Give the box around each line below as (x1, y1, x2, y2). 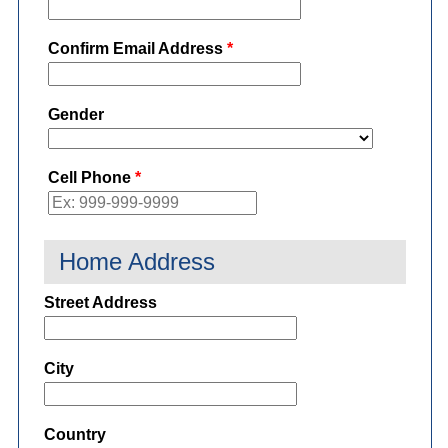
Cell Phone (47, 169, 131, 187)
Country (43, 426, 106, 444)
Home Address (58, 248, 215, 276)
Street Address (43, 294, 157, 312)
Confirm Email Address (47, 40, 223, 58)
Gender (47, 106, 104, 124)
